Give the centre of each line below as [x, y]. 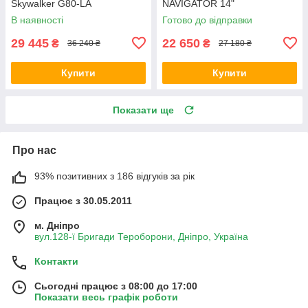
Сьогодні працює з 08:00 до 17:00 [116, 286]
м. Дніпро [57, 225]
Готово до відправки [207, 20]
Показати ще [143, 110]
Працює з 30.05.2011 [83, 200]
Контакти [56, 261]
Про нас [34, 150]
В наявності [37, 20]
